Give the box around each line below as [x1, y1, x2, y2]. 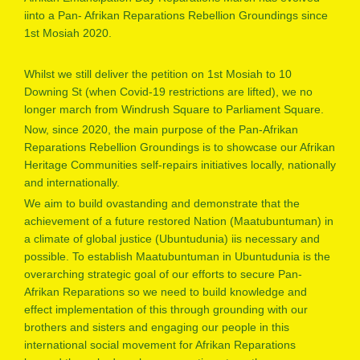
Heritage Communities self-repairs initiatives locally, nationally [24, 158, 336, 172]
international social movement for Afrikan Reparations [24, 337, 296, 351]
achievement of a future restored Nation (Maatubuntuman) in [24, 214, 333, 227]
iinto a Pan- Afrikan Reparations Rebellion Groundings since [24, 8, 328, 22]
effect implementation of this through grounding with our [24, 302, 308, 316]
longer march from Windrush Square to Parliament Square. [24, 102, 327, 116]
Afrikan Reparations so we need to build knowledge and [24, 284, 307, 298]
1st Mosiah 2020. [24, 26, 112, 39]
